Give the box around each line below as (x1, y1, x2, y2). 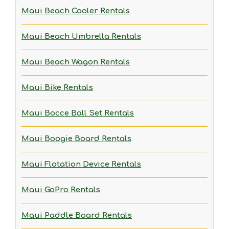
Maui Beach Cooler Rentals (21, 7, 130, 15)
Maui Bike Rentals (21, 83, 93, 92)
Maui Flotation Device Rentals (21, 160, 141, 169)
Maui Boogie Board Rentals (21, 134, 131, 143)
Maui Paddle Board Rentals (21, 211, 132, 220)
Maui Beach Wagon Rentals (21, 58, 130, 66)
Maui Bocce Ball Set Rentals (21, 109, 134, 118)
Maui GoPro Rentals (21, 186, 100, 194)
